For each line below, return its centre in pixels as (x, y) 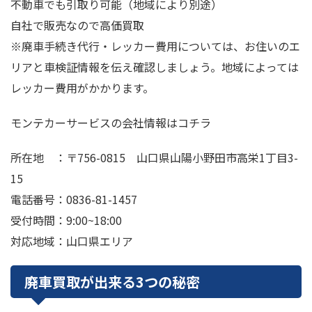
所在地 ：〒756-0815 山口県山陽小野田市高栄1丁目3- (154, 157)
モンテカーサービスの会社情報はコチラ (111, 122)
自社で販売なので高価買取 (77, 25)
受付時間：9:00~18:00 (66, 220)
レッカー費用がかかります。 (82, 87)
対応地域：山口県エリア (72, 241)
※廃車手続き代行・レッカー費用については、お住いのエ (155, 46)
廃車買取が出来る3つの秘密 (112, 281)
